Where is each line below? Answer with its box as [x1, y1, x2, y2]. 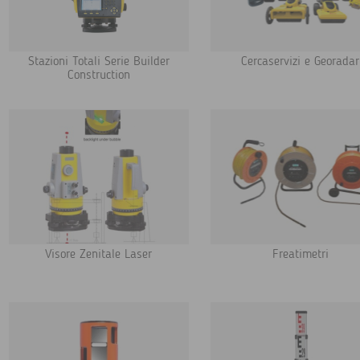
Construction [67, 69, 130, 82]
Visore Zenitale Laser [45, 248, 153, 261]
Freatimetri [272, 248, 329, 261]
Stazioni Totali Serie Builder [28, 55, 170, 68]
